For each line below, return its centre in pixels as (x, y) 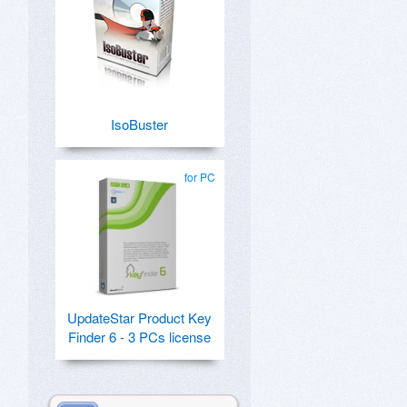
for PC (200, 177)
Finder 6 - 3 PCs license (139, 337)
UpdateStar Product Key (139, 318)
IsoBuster (139, 124)
